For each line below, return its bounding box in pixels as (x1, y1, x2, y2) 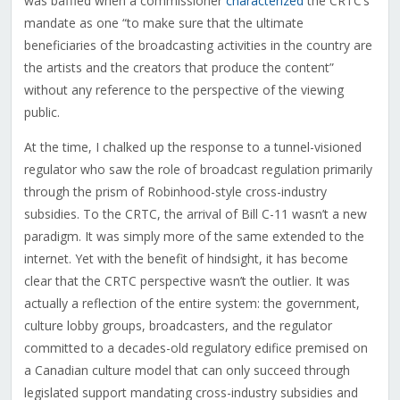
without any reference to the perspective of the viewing (23, 81, 344, 99)
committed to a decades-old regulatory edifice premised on (23, 339, 368, 357)
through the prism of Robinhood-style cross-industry (23, 183, 327, 201)
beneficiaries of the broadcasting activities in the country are (23, 37, 372, 54)
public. (23, 104, 60, 121)
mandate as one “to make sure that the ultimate (23, 14, 304, 32)
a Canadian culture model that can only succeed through (23, 362, 350, 379)
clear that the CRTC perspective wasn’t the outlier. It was (23, 272, 350, 290)
